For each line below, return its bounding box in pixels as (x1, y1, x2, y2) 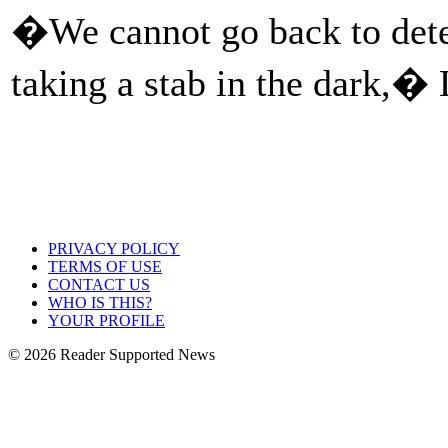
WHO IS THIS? (48, 294, 152, 311)
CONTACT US (48, 276, 150, 293)
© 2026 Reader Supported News (8, 346, 215, 363)
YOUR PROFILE (48, 312, 165, 329)
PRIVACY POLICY (48, 240, 180, 257)
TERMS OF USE (48, 258, 162, 275)
